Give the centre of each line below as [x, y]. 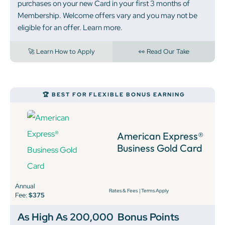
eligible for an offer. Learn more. [70, 28]
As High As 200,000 [66, 217]
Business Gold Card [159, 148]
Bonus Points [148, 217]
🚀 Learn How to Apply [61, 52]
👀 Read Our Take [164, 52]
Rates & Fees [123, 191]
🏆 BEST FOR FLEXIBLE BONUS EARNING [114, 95]
